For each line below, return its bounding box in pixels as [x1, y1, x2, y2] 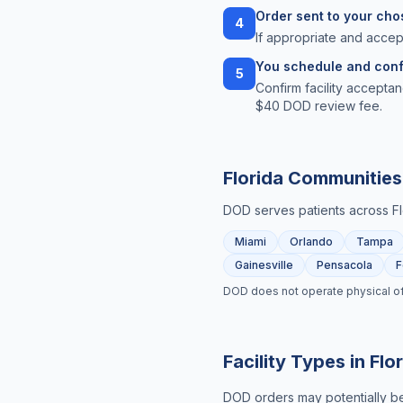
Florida [223, 167, 283, 189]
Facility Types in [223, 351, 370, 372]
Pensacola [317, 258, 372, 272]
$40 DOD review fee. [255, 98, 382, 113]
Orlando [290, 235, 333, 248]
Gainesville [235, 258, 293, 272]
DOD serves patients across [223, 202, 392, 218]
